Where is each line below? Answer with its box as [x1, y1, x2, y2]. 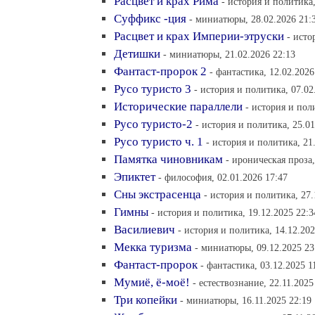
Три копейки [114, 293, 177, 307]
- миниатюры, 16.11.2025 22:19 [180, 295, 311, 306]
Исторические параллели [114, 100, 243, 113]
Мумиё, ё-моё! [114, 276, 190, 289]
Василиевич [114, 223, 175, 236]
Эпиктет [114, 170, 155, 184]
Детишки [114, 47, 160, 60]
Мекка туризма [114, 240, 192, 254]
